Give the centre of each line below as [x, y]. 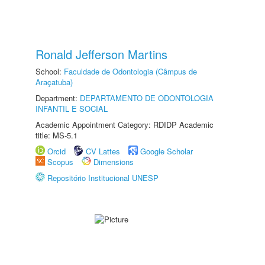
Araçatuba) [54, 82]
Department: [58, 98]
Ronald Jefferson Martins [101, 54]
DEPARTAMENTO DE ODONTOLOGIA [147, 98]
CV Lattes [103, 151]
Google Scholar [167, 151]
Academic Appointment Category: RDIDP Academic [125, 125]
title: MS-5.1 [56, 135]
